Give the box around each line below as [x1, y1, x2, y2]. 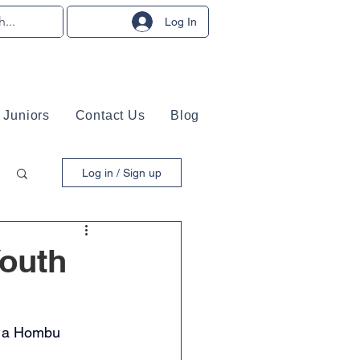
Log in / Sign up [82, 166, 162, 179]
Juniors [3, 108, 51, 122]
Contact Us [75, 108, 145, 122]
